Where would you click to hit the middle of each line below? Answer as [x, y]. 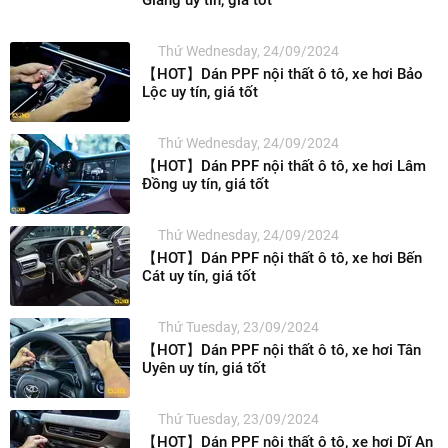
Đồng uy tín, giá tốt [205, 183]
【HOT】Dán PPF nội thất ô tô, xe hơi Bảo [282, 73]
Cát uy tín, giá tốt [199, 275]
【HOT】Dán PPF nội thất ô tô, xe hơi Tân [281, 349]
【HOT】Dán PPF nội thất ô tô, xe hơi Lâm [284, 165]
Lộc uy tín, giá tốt [200, 91]
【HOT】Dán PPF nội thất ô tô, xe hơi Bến [282, 257]
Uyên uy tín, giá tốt [204, 367]
